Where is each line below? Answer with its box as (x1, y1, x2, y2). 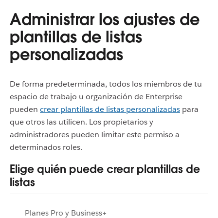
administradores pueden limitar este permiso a (10, 129, 180, 140)
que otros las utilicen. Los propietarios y (10, 117, 153, 127)
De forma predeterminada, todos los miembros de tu (10, 79, 202, 89)
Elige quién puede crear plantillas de (10, 162, 200, 176)
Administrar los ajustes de (10, 9, 200, 29)
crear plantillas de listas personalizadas (40, 104, 180, 114)
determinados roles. (10, 142, 82, 152)
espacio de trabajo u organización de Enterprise (10, 91, 182, 102)
